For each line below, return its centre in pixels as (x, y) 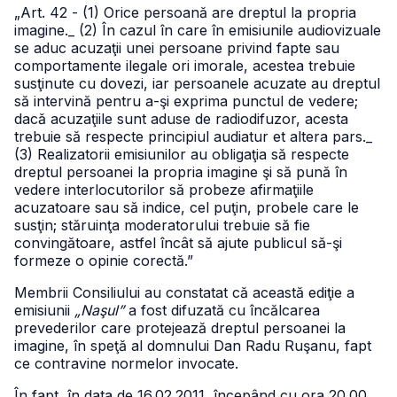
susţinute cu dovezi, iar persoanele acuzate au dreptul (197, 83)
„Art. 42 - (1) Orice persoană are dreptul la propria (185, 12)
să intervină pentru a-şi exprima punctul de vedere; (186, 101)
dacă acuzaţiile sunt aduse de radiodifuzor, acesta (181, 119)
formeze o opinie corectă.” (104, 261)
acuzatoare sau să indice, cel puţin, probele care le (187, 207)
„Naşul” (99, 310)
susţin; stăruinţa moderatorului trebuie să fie (162, 225)
